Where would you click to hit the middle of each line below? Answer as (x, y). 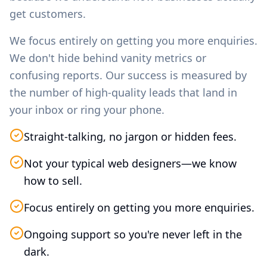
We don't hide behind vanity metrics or (108, 58)
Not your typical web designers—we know (130, 163)
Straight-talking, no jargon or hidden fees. (130, 136)
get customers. (48, 14)
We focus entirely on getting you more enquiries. (133, 41)
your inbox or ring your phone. (87, 110)
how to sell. (53, 181)
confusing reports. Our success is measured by (128, 75)
